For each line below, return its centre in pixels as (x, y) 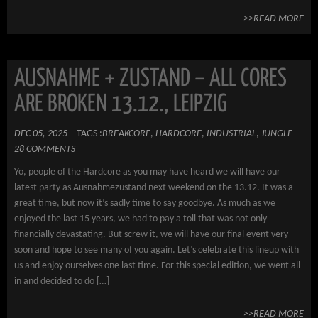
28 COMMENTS (45, 149)
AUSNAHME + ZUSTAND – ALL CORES (150, 79)
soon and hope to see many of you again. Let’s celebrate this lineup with (157, 250)
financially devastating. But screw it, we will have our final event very (151, 235)
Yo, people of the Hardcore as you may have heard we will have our (147, 172)
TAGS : (89, 134)
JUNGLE (277, 134)
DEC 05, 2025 (41, 134)
